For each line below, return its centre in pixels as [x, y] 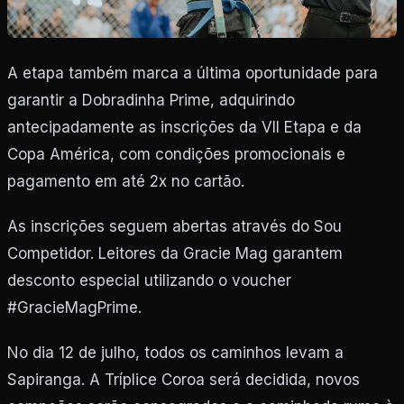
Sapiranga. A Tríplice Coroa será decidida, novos [184, 379]
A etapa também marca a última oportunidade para [193, 73]
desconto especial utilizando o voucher [149, 280]
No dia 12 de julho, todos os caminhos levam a [175, 352]
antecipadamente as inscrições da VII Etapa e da [184, 127]
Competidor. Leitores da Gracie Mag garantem [175, 253]
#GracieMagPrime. [74, 307]
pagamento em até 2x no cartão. [126, 181]
